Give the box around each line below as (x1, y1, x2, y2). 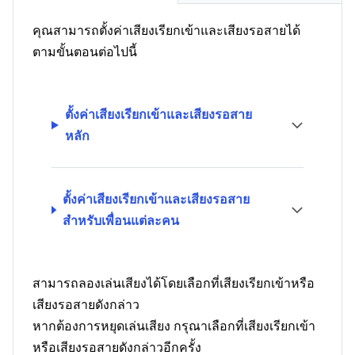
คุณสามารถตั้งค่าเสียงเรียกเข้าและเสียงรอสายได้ (32, 21, 300, 39)
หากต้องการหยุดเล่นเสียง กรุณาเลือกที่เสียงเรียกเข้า (32, 317, 315, 334)
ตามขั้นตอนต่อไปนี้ (32, 43, 137, 60)
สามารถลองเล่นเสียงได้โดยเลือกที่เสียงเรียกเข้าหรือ (32, 274, 315, 292)
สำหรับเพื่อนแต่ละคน (62, 212, 179, 229)
